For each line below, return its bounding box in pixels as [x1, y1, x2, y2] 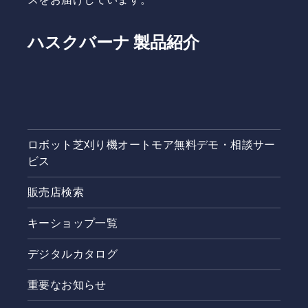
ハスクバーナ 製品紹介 [27, 33, 199, 52]
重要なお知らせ [27, 278, 107, 292]
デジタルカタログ [27, 247, 118, 261]
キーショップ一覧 [27, 217, 118, 230]
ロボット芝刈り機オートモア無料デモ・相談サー [27, 138, 276, 152]
